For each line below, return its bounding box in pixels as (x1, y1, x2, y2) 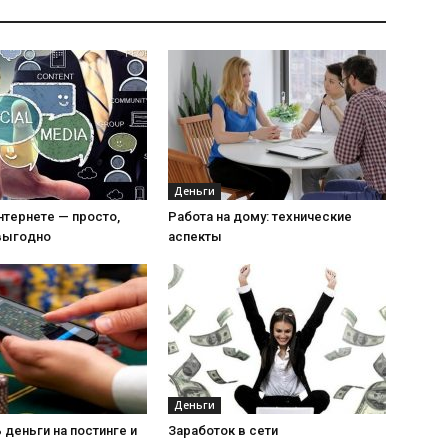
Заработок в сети (168, 423, 278, 438)
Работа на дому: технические (168, 209, 352, 224)
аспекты (168, 229, 222, 244)
